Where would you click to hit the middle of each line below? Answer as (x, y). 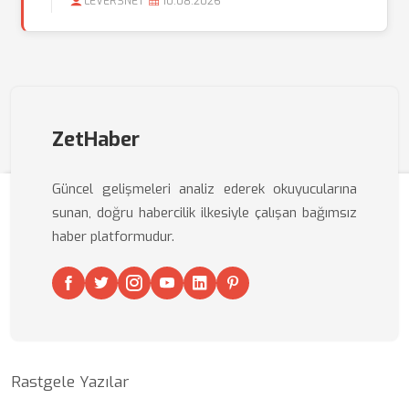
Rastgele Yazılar (70, 382)
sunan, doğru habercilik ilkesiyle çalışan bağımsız (204, 213)
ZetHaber (96, 139)
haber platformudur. (113, 236)
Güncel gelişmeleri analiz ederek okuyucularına (204, 189)
